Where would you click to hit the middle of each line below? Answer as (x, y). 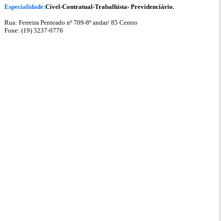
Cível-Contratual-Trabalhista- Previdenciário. (110, 6)
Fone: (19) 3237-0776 (34, 30)
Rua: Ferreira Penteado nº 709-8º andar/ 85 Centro (71, 22)
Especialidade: (25, 6)
